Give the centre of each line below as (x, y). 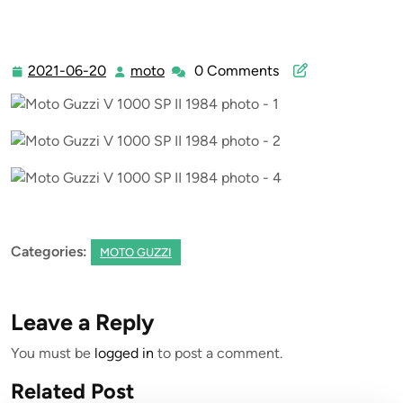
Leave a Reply (83, 322)
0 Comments (237, 71)
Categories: (49, 251)
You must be (53, 353)
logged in (124, 353)
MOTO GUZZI (136, 252)
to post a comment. (218, 353)
